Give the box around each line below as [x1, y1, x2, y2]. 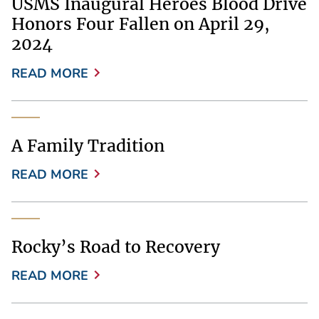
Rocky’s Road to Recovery [11, 236, 220, 257]
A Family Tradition [11, 135, 164, 156]
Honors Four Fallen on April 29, [11, 14, 270, 35]
